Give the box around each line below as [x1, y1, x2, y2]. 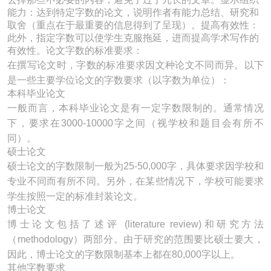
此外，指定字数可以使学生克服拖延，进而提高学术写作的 [7, 33, 259, 43]
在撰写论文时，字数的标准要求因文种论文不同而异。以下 [7, 60, 264, 70]
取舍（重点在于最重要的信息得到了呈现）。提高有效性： [7, 20, 259, 30]
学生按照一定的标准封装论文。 [7, 191, 143, 201]
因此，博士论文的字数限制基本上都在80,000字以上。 [7, 249, 240, 260]
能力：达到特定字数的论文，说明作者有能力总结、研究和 [7, 7, 259, 18]
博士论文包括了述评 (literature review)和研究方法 [7, 219, 264, 229]
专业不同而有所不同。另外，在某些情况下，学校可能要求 [7, 176, 264, 186]
